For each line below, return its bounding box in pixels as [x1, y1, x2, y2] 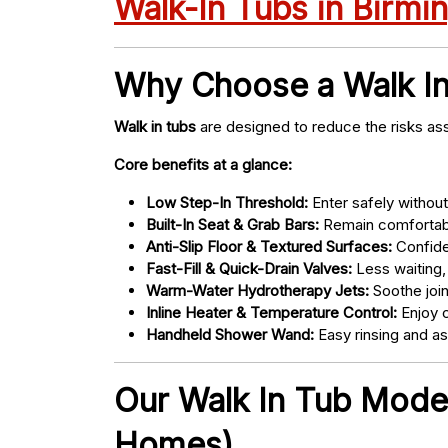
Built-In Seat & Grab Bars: [146, 215, 319, 235]
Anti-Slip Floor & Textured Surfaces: [146, 237, 392, 257]
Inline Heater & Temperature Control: [146, 303, 397, 323]
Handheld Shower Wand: [146, 325, 314, 345]
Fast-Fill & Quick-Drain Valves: [146, 259, 352, 279]
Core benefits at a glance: [114, 155, 292, 175]
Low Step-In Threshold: [146, 193, 308, 213]
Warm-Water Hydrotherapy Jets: [146, 281, 369, 301]
